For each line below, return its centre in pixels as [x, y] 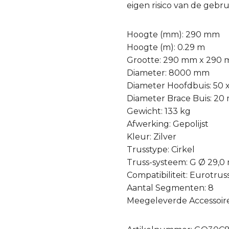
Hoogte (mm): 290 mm [174, 35]
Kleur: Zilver [152, 137]
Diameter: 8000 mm [168, 73]
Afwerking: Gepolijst [168, 124]
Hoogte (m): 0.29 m [166, 48]
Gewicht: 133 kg [159, 111]
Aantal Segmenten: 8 [170, 188]
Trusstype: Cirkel [161, 150]
